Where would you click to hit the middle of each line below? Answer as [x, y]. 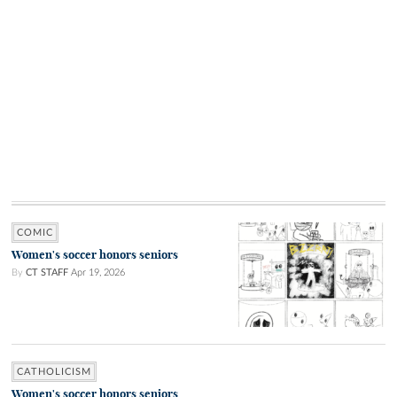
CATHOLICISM [54, 372]
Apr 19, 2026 [98, 273]
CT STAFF [47, 273]
